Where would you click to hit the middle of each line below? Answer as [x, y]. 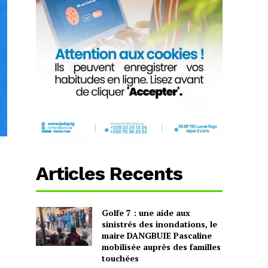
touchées [120, 258]
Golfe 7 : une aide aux [146, 212]
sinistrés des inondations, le [159, 224]
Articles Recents [109, 173]
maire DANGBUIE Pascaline [156, 235]
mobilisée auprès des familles [161, 246]
